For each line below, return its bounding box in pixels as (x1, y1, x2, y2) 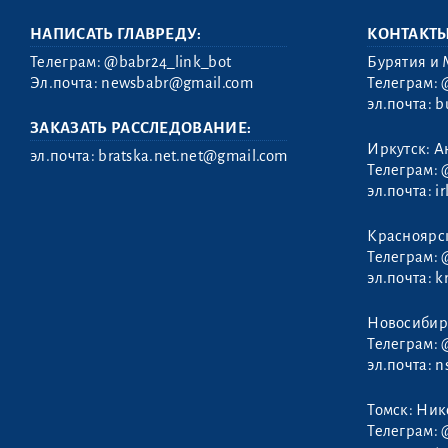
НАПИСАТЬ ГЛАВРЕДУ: (30, 26, 202, 43)
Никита (30, 232, 85, 250)
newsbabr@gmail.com (101, 75, 253, 92)
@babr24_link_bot (104, 54, 232, 71)
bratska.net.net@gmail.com (98, 148, 288, 165)
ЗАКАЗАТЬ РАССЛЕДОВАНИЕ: (30, 120, 252, 137)
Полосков (30, 213, 105, 231)
